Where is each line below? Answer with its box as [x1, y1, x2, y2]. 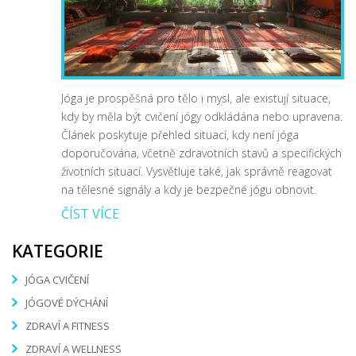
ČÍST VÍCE [61, 204, 119, 222]
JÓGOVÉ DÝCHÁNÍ [25, 296, 108, 311]
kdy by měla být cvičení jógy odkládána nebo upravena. [61, 108, 342, 124]
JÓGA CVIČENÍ [25, 273, 89, 288]
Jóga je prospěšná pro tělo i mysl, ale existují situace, [61, 90, 331, 106]
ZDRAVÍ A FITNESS [25, 319, 110, 334]
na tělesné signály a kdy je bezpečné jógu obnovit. [61, 181, 316, 197]
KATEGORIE [12, 239, 103, 262]
